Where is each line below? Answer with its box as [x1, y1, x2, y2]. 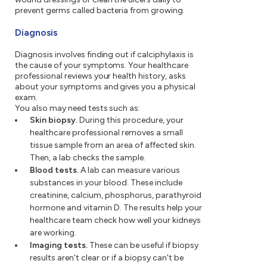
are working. [30, 228, 76, 238]
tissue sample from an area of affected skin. [30, 140, 196, 151]
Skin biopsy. [30, 115, 77, 126]
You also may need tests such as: [15, 103, 141, 114]
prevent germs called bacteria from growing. [15, 5, 185, 16]
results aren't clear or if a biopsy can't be [30, 253, 184, 263]
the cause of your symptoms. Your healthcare [15, 60, 189, 71]
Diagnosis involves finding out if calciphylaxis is [15, 49, 194, 60]
